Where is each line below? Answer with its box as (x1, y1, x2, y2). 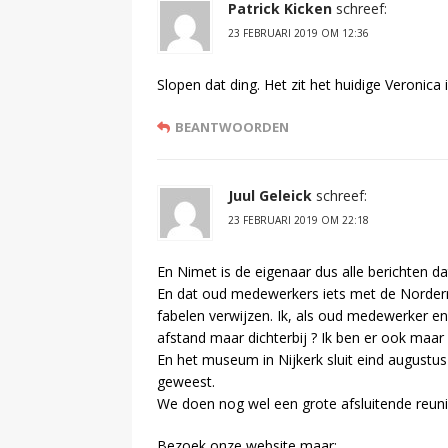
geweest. (157, 372, 215, 392)
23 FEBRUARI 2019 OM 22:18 (228, 213, 369, 228)
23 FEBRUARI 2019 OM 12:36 (228, 26, 369, 41)
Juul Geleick (228, 186, 312, 206)
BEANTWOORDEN (175, 118, 289, 137)
